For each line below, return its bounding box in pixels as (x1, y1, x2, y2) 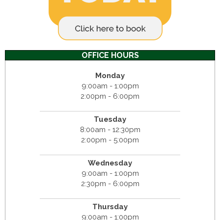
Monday (95, 71, 125, 81)
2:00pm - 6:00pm (81, 92, 139, 101)
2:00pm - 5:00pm (81, 136, 139, 145)
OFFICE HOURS (81, 51, 139, 60)
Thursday (92, 202, 128, 212)
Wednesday (88, 159, 132, 168)
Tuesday (94, 115, 126, 124)
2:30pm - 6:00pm (81, 179, 139, 189)
